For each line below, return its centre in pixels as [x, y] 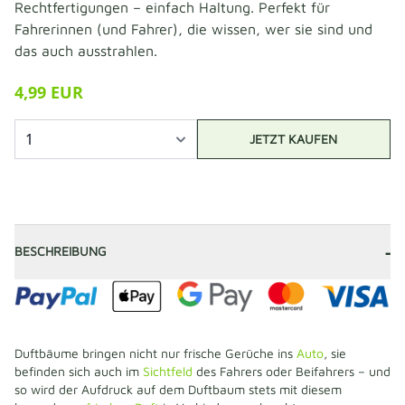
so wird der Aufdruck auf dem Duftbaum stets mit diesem [178, 389]
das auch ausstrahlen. [86, 51]
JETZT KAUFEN [294, 139]
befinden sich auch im [79, 371]
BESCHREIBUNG [61, 251]
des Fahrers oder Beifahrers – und [293, 371]
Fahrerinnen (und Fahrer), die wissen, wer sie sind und [193, 29]
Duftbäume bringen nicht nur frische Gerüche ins [155, 353]
